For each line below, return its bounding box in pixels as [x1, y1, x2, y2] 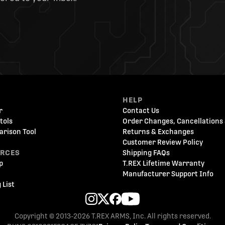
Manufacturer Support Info [123, 170, 213, 178]
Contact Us [123, 106, 159, 115]
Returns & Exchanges [123, 128, 194, 136]
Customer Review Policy [123, 138, 203, 146]
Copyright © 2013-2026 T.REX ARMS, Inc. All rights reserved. [14, 212, 211, 220]
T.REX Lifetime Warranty [123, 159, 204, 167]
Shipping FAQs [123, 149, 170, 157]
